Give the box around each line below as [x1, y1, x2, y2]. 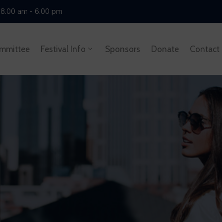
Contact [190, 44, 220, 54]
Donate [151, 44, 179, 54]
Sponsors [105, 44, 141, 54]
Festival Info [41, 44, 86, 54]
